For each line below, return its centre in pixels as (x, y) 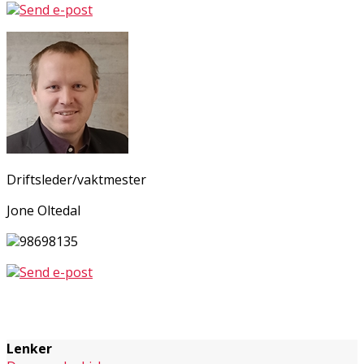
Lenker (29, 348)
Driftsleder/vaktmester (76, 179)
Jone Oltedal (43, 210)
